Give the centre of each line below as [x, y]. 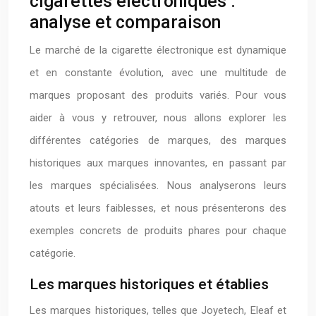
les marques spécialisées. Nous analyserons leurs [158, 186]
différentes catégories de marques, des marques [158, 140]
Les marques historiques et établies [149, 284]
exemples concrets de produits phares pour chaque [158, 231]
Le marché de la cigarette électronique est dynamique [158, 50]
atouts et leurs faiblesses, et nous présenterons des [158, 208]
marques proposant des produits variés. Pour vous [158, 95]
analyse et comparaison [125, 22]
